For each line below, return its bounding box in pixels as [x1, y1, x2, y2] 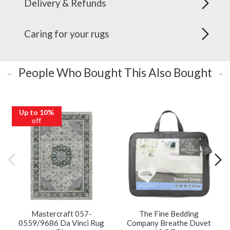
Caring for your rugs [24, 28, 109, 40]
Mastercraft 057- [31, 209, 92, 219]
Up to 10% [19, 107, 54, 117]
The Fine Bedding [139, 209, 199, 219]
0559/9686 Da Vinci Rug [18, 218, 104, 228]
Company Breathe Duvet [126, 218, 211, 228]
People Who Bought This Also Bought [18, 65, 212, 80]
